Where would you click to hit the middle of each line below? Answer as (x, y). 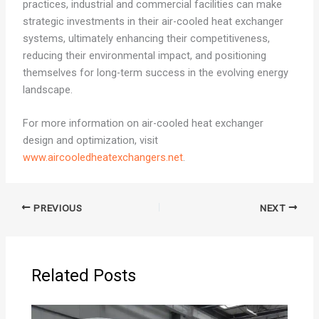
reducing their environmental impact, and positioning (144, 55)
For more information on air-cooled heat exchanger (143, 124)
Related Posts (84, 275)
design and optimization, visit (90, 141)
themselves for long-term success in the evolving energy (155, 72)
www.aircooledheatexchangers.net (103, 158)
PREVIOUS (57, 208)
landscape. (47, 89)
